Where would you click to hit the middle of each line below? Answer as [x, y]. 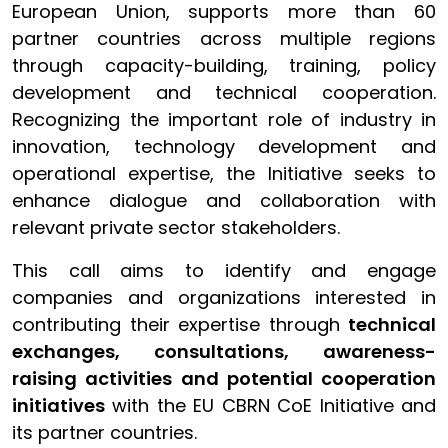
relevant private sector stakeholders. [176, 227]
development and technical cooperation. [224, 92]
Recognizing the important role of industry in [224, 119]
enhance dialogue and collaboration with [224, 200]
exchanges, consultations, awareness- [224, 351]
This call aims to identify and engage [224, 270]
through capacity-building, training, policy [224, 65]
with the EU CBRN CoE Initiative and [270, 405]
